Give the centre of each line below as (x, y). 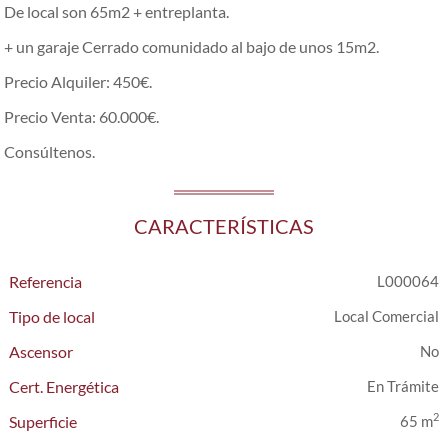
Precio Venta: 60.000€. (82, 116)
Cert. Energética (64, 386)
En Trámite (402, 386)
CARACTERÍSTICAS (224, 226)
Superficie (43, 421)
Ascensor (41, 351)
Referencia (46, 281)
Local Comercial (386, 316)
